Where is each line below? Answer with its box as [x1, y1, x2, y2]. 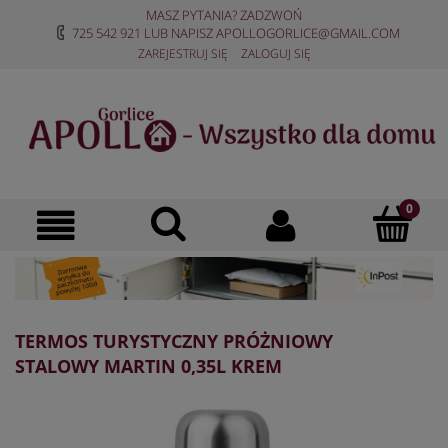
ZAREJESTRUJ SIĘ [137, 45, 228, 62]
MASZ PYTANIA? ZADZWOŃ [146, 6, 302, 24]
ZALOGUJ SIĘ [240, 45, 311, 62]
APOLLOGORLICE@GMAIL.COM [215, 24, 400, 42]
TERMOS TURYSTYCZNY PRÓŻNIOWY [15, 329, 333, 353]
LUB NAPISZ [140, 24, 216, 42]
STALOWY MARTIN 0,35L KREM [15, 354, 282, 378]
